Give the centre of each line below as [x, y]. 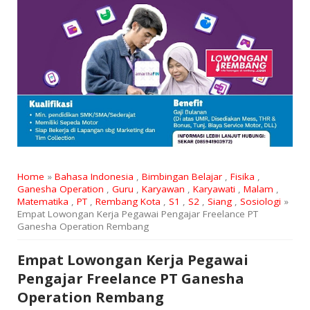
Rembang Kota [128, 202]
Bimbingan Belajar [182, 177]
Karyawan [163, 189]
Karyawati [214, 189]
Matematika [43, 202]
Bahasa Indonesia [94, 177]
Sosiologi [260, 202]
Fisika [242, 177]
